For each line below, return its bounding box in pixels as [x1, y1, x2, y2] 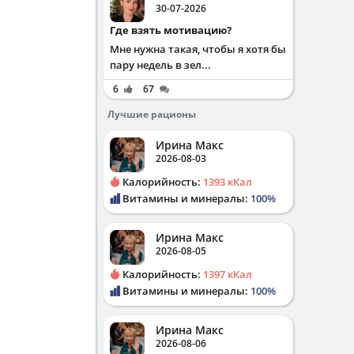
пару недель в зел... [110, 58, 211, 72]
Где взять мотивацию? [115, 23, 232, 37]
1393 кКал [203, 175, 252, 189]
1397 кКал [203, 267, 252, 281]
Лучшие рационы [107, 107, 196, 121]
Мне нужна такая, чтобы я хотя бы [110, 42, 286, 56]
